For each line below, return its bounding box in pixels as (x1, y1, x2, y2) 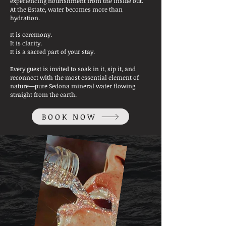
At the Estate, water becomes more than (10, 5, 123, 13)
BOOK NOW (41, 111, 97, 122)
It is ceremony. (10, 30, 52, 38)
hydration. (10, 14, 40, 22)
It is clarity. (10, 39, 42, 47)
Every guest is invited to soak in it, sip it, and (10, 65, 136, 73)
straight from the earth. (10, 90, 77, 98)
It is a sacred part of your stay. (10, 47, 95, 55)
